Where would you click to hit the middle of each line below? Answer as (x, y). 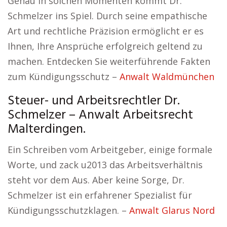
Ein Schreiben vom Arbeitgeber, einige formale (110, 150)
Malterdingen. (47, 130)
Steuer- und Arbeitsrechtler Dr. (94, 101)
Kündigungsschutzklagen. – (68, 211)
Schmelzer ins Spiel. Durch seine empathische (107, 16)
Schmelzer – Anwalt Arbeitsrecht (100, 116)
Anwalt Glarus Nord (172, 211)
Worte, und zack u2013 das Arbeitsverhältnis (105, 165)
